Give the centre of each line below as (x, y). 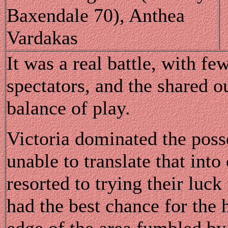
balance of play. (68, 108)
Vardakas (42, 37)
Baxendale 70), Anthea (96, 15)
